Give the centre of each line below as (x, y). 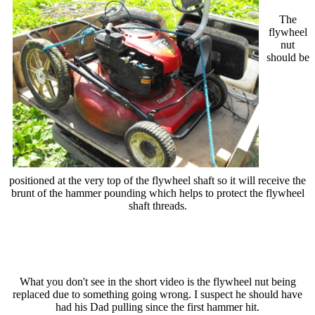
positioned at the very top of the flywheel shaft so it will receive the (157, 180)
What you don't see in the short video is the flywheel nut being (157, 281)
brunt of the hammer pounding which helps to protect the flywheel (157, 193)
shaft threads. (157, 205)
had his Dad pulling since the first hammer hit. (157, 307)
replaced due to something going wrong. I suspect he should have (157, 294)
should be (288, 57)
